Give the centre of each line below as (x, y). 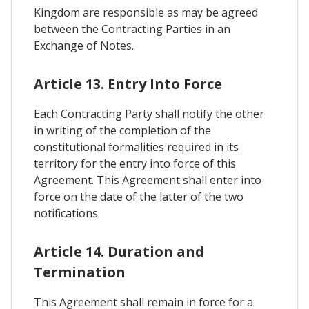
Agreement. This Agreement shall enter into (148, 180)
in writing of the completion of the (122, 130)
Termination (80, 272)
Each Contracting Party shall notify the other (149, 113)
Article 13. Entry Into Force (128, 83)
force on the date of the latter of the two (139, 196)
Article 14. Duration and (119, 251)
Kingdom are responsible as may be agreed (146, 12)
